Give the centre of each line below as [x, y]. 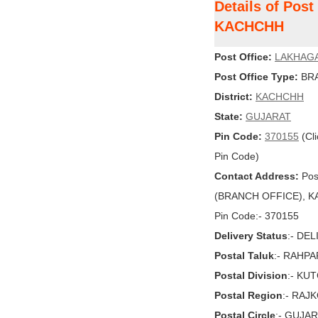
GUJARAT [268, 116]
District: [234, 97]
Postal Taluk [244, 256]
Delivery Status [251, 236]
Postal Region [248, 295]
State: [229, 116]
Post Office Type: [256, 77]
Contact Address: [257, 176]
